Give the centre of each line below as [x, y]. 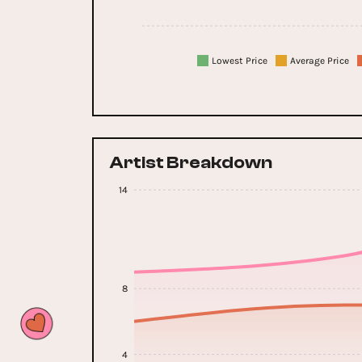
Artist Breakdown [191, 163]
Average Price [319, 60]
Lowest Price [239, 60]
